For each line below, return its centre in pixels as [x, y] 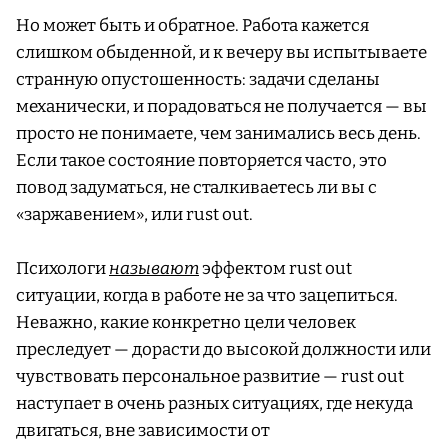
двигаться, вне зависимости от [143, 431]
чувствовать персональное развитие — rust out [210, 377]
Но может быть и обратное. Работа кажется [192, 26]
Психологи [62, 269]
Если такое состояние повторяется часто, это [201, 161]
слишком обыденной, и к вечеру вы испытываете [221, 53]
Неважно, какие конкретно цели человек [186, 323]
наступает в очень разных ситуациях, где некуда [214, 404]
